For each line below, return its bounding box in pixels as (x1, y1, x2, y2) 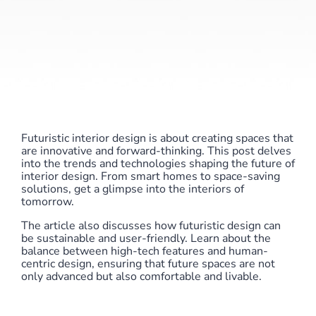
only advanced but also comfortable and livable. (21, 269, 262, 284)
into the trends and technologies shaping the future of (21, 156, 295, 171)
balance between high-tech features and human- (21, 243, 268, 259)
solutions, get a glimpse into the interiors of (21, 181, 244, 197)
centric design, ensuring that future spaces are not (21, 256, 275, 272)
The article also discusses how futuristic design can (21, 218, 281, 233)
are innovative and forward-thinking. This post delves (21, 143, 291, 159)
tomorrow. (21, 194, 74, 209)
